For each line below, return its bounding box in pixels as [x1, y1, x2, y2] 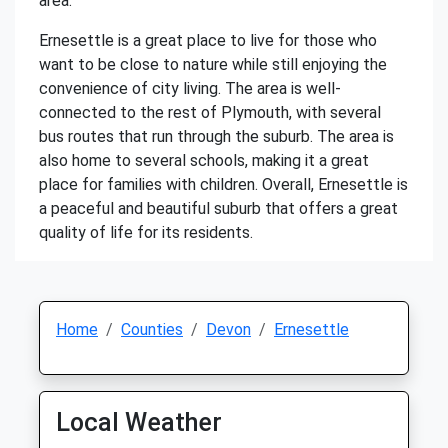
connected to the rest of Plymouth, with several [39, 103, 381, 122]
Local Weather [56, 408, 222, 437]
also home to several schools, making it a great [39, 151, 369, 170]
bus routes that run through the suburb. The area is [39, 127, 394, 146]
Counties [121, 320, 183, 339]
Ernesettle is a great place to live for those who [39, 31, 377, 50]
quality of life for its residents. [39, 223, 253, 242]
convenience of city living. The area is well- [39, 79, 341, 98]
